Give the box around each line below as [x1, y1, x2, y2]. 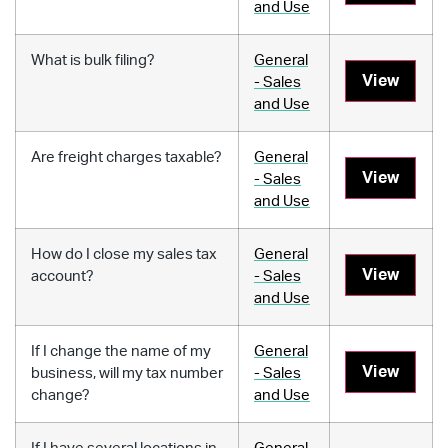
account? [31, 268, 94, 284]
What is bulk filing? [31, 52, 155, 68]
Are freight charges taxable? [31, 149, 222, 165]
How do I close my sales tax [31, 246, 217, 262]
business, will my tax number [31, 365, 223, 381]
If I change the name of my [31, 343, 211, 359]
